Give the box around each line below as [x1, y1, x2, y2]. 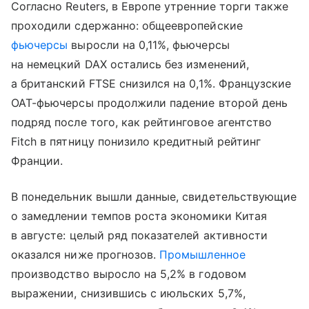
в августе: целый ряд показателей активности [11, 228, 268, 242]
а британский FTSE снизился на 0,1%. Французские [11, 76, 292, 90]
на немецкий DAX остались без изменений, [11, 57, 249, 71]
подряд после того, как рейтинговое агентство [11, 114, 272, 129]
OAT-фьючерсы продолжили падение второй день [11, 95, 288, 110]
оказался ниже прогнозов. [11, 247, 160, 261]
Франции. [11, 153, 63, 168]
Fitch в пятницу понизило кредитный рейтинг [11, 134, 261, 148]
